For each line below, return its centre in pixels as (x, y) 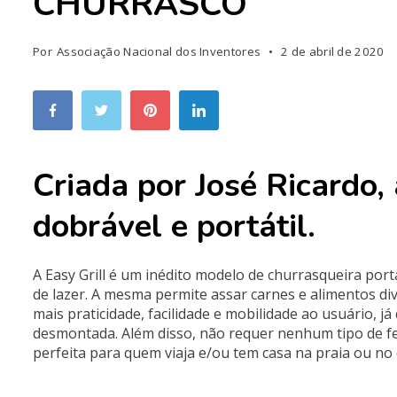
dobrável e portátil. (174, 227)
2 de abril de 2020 (333, 52)
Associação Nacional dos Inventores (159, 52)
